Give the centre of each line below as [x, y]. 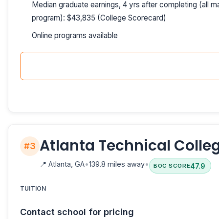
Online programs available [75, 36]
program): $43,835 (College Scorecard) [99, 18]
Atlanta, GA [66, 164]
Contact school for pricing [77, 212]
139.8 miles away [117, 164]
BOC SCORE [172, 166]
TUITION [33, 189]
